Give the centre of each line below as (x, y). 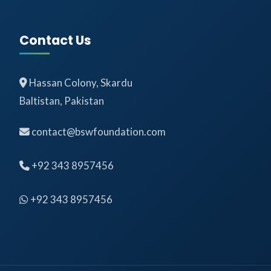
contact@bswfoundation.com (99, 132)
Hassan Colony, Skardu (80, 83)
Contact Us (55, 41)
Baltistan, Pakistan (62, 101)
